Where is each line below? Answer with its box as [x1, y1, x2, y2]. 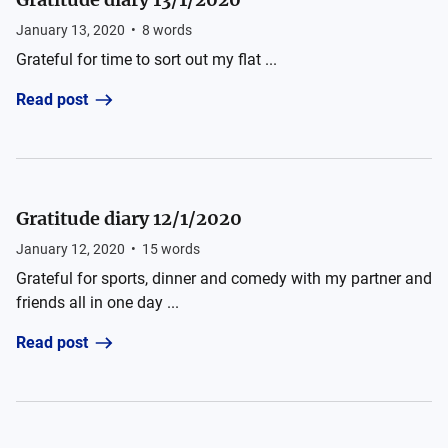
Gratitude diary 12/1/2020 [16, 207, 242, 230]
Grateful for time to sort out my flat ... [16, 50, 277, 69]
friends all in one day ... [16, 293, 179, 312]
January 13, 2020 [16, 22, 125, 38]
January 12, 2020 [16, 241, 125, 257]
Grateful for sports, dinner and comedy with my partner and [16, 269, 432, 288]
